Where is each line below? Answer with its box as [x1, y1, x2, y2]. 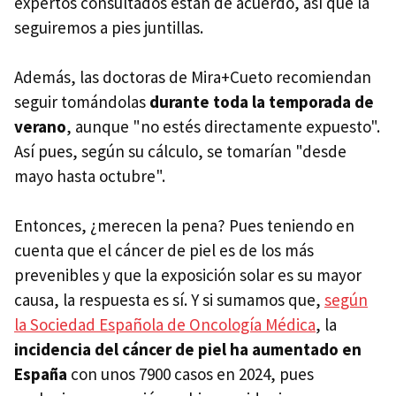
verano [14, 115, 66, 137]
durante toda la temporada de [149, 90, 374, 112]
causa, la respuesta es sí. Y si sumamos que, [14, 288, 324, 310]
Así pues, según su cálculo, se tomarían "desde [14, 140, 346, 162]
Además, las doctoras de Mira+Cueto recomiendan [14, 65, 371, 88]
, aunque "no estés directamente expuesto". [66, 115, 380, 137]
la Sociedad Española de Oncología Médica [14, 313, 316, 335]
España [14, 362, 67, 385]
